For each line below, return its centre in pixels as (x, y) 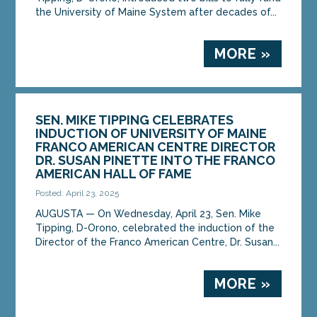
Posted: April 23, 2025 (77, 193)
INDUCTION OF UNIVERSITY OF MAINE (151, 133)
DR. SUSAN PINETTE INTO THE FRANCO (156, 160)
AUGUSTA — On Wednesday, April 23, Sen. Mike (149, 213)
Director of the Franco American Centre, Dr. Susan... (158, 242)
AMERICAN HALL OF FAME (114, 173)
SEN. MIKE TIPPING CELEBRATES (135, 120)
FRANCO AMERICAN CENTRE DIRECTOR (156, 146)
